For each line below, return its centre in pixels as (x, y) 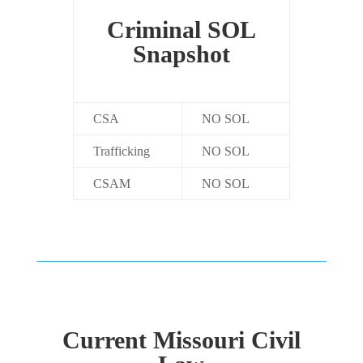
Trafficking (121, 152)
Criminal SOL (181, 30)
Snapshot (181, 54)
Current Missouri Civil (181, 340)
